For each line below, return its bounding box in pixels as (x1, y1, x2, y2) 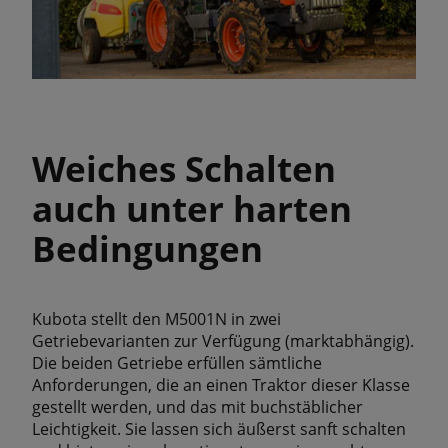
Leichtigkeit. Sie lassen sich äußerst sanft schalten (32, 417, 406, 440)
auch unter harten (32, 183, 352, 232)
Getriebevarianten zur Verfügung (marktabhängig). (32, 329, 414, 352)
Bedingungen (32, 223, 263, 272)
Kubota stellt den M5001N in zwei (32, 307, 281, 330)
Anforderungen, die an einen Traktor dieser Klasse (32, 373, 410, 396)
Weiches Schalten (32, 143, 336, 192)
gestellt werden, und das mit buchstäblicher (32, 395, 363, 418)
